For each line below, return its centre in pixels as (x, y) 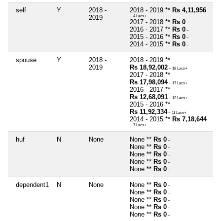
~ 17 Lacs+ (178, 83)
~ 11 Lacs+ (177, 113)
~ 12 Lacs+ (178, 98)
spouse (26, 60)
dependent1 (32, 185)
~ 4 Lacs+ (138, 16)
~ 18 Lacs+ (178, 69)
